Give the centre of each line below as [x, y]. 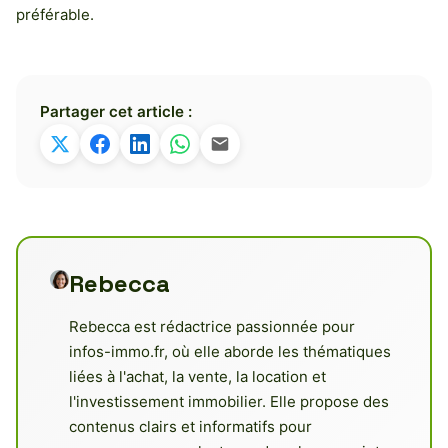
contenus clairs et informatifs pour [191, 426]
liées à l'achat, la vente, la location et [198, 376]
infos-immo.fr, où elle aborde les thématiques [230, 351]
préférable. [55, 14]
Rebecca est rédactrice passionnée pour [212, 326]
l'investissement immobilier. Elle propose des [229, 401]
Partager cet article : [116, 111]
